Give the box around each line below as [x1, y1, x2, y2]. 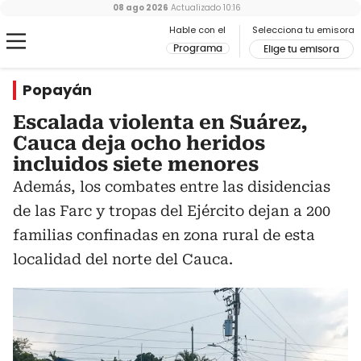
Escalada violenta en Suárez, [13, 111, 308, 134]
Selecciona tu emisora [252, 23, 355, 36]
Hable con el [169, 23, 226, 36]
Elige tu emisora [263, 44, 339, 54]
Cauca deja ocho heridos [13, 132, 265, 155]
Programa [173, 44, 222, 53]
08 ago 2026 [112, 2, 168, 14]
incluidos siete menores [13, 153, 259, 176]
